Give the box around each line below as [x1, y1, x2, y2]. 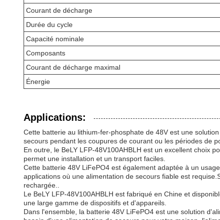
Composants [26, 49, 65, 57]
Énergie [26, 78, 50, 85]
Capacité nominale [26, 35, 84, 43]
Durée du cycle [26, 21, 73, 28]
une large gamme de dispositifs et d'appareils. [24, 199, 166, 207]
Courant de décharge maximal [26, 63, 120, 71]
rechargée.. [24, 181, 59, 189]
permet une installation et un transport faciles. [24, 155, 165, 163]
